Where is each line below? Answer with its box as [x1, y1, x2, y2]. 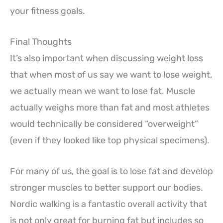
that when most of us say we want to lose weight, [10, 69, 212, 81]
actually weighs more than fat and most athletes [10, 102, 210, 113]
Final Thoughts [10, 36, 72, 48]
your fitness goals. [10, 5, 85, 17]
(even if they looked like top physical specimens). [10, 135, 210, 146]
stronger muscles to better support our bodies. [10, 182, 203, 193]
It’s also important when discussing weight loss [10, 53, 203, 64]
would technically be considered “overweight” [10, 118, 198, 130]
